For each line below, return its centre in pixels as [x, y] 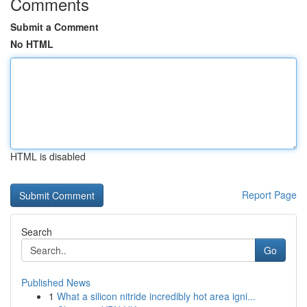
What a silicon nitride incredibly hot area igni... [156, 296]
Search [37, 232]
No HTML [32, 44]
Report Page [269, 195]
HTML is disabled [48, 156]
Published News [56, 282]
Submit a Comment [54, 27]
